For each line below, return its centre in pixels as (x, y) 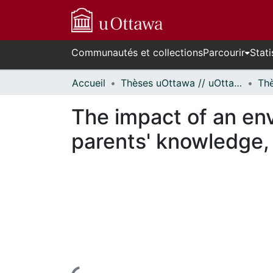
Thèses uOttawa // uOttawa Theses (238, 83)
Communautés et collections (137, 52)
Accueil (89, 83)
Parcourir (224, 52)
